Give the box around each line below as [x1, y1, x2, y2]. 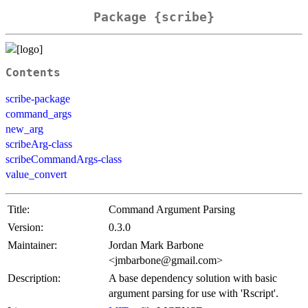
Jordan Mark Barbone [109, 239, 203, 251]
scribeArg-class [5, 137, 72, 150]
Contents [5, 66, 60, 79]
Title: [8, 203, 30, 215]
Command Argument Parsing [109, 203, 235, 215]
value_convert [5, 168, 67, 180]
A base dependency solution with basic [109, 272, 277, 284]
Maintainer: [8, 239, 57, 251]
